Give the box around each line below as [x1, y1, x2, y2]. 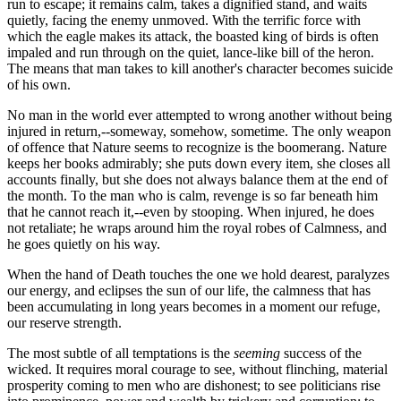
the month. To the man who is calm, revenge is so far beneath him [7, 187, 378, 203]
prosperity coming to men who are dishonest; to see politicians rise [7, 377, 380, 393]
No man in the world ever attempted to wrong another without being [7, 107, 392, 123]
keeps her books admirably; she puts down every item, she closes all [7, 155, 390, 171]
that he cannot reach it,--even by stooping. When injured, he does [7, 203, 374, 219]
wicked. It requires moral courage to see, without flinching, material [7, 361, 388, 377]
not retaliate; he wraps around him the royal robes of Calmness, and [7, 219, 387, 235]
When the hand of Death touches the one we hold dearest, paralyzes [7, 266, 389, 282]
